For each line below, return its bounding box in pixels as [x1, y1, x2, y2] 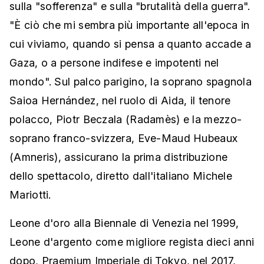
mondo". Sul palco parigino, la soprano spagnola [9, 75, 252, 88]
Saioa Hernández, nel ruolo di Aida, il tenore [9, 94, 231, 107]
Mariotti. [9, 189, 51, 201]
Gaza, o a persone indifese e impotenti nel [9, 57, 219, 69]
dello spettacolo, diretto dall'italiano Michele [9, 170, 233, 182]
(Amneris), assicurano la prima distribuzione [9, 151, 228, 163]
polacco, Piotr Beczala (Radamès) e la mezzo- [9, 113, 242, 126]
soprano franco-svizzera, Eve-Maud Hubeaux [9, 132, 238, 144]
